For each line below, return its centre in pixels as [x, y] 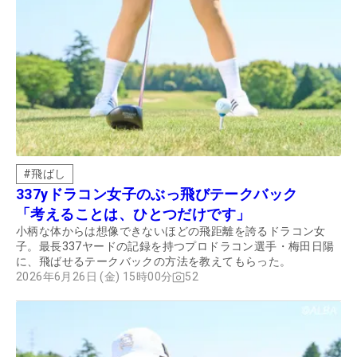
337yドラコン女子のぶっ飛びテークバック [164, 194]
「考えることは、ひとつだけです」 [133, 214]
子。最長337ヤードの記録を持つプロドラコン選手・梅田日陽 [175, 247]
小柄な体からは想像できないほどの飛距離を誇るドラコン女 [171, 231]
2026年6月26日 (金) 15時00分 [94, 277]
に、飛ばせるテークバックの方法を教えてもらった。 [154, 262]
